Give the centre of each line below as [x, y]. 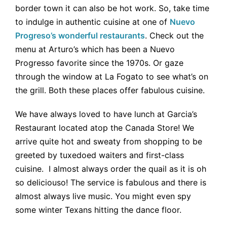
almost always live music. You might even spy [103, 196]
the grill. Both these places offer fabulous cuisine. [110, 90]
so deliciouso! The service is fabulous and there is [111, 183]
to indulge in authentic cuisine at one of [92, 22]
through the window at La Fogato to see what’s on [112, 77]
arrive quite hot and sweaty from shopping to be [109, 142]
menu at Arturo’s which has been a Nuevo [95, 49]
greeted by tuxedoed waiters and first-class [100, 155]
